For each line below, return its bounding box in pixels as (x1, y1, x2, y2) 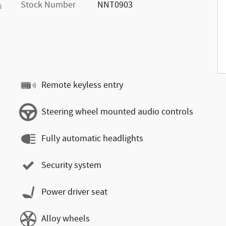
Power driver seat (41, 186, 107, 198)
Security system (41, 159, 101, 172)
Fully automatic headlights (41, 133, 143, 145)
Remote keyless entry (41, 79, 123, 91)
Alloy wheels (41, 213, 90, 225)
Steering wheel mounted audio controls (41, 106, 193, 118)
